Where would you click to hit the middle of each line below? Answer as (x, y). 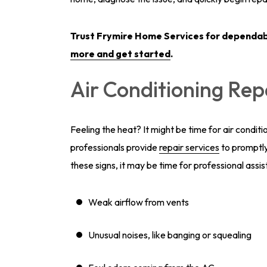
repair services (189, 147)
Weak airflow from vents (139, 202)
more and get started (120, 54)
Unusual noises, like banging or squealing (170, 235)
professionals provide (115, 147)
